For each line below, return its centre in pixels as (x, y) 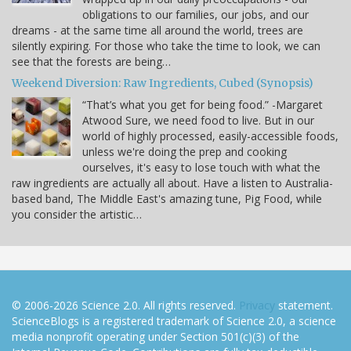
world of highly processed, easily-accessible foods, (210, 136)
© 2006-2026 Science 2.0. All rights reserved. (125, 306)
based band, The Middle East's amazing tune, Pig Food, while (167, 199)
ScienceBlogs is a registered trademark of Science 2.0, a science (174, 321)
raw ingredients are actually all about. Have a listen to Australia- (172, 183)
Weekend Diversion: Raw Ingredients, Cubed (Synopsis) (163, 83)
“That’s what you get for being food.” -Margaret (203, 105)
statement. (304, 306)
